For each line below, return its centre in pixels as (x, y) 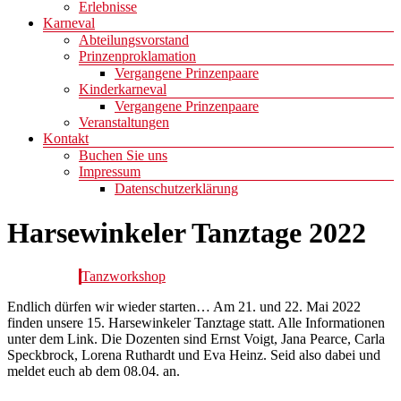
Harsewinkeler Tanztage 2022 (187, 232)
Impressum (110, 172)
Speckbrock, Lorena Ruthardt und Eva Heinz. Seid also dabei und (194, 355)
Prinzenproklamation (137, 56)
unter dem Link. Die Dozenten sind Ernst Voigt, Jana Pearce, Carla (196, 339)
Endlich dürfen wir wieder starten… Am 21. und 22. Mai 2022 (184, 307)
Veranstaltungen (124, 123)
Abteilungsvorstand (134, 40)
